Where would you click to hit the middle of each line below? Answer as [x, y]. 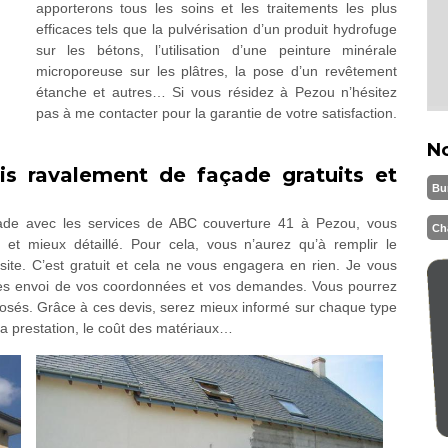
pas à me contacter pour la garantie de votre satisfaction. [216, 113]
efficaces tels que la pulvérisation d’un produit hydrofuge [216, 29]
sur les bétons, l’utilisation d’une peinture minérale [216, 50]
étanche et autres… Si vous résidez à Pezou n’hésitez [216, 92]
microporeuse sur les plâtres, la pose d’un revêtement [216, 71]
